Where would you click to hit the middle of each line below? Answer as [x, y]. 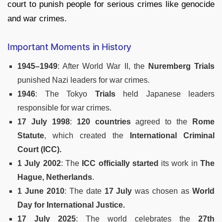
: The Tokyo [65, 94]
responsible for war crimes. [64, 108]
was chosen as [162, 191]
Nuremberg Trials [181, 66]
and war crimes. [37, 18]
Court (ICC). [39, 149]
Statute [31, 135]
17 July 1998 [44, 121]
